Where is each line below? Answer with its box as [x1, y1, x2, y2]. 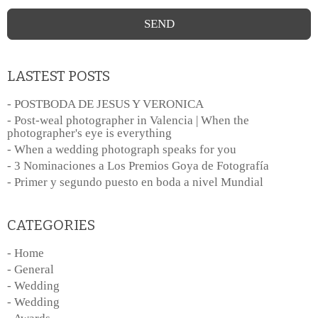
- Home [7, 246, 44, 261]
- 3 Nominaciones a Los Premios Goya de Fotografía [7, 159, 269, 173]
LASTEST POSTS [7, 67, 110, 85]
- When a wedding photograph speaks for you [7, 143, 236, 157]
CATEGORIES [7, 216, 95, 234]
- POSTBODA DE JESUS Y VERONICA [7, 97, 204, 111]
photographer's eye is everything [7, 126, 172, 141]
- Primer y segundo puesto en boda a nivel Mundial [7, 175, 263, 190]
